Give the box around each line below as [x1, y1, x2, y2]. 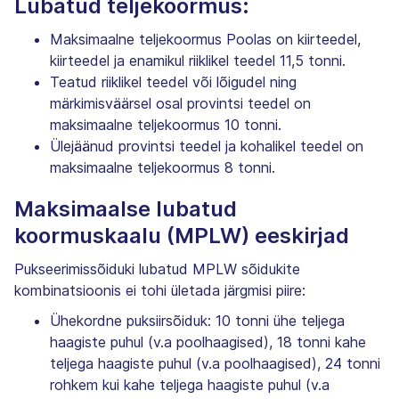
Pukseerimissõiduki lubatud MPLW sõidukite [14, 259, 300, 278]
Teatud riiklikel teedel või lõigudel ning [50, 72, 297, 91]
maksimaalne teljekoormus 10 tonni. [50, 115, 281, 134]
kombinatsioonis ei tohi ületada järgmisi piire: [14, 281, 305, 299]
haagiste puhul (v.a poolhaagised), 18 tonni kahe [50, 332, 366, 351]
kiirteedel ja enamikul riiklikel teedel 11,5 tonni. [50, 51, 346, 69]
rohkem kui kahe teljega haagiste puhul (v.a [50, 375, 330, 394]
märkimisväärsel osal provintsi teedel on [50, 94, 311, 112]
